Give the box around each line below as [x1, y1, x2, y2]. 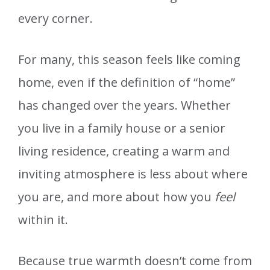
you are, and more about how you [18, 189, 215, 206]
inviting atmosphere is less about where [18, 166, 248, 183]
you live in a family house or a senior [18, 120, 225, 137]
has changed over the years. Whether [18, 97, 231, 114]
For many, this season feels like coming [18, 51, 240, 68]
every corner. [18, 10, 93, 27]
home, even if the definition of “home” [18, 74, 235, 91]
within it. [18, 212, 68, 228]
